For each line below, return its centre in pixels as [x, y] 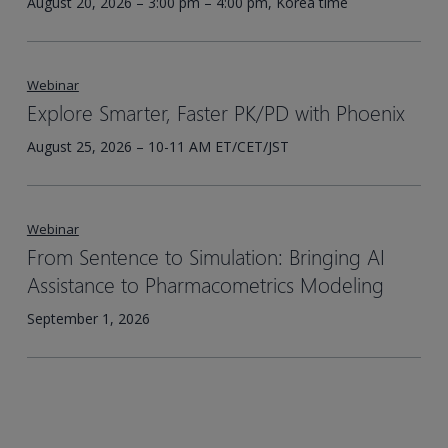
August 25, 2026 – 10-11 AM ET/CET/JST [157, 147]
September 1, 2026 [88, 319]
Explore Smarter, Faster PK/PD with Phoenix [215, 112]
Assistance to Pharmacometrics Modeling [205, 284]
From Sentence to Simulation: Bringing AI [205, 256]
